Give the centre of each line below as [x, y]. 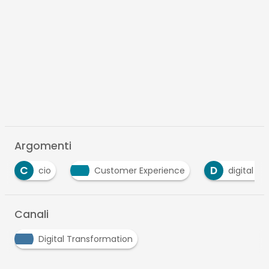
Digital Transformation [85, 239]
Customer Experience [83, 170]
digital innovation [208, 170]
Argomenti [43, 146]
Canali [31, 214]
